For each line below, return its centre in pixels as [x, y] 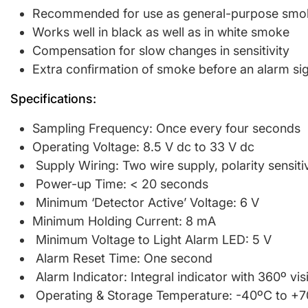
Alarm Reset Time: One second [122, 258]
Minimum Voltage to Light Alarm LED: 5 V [152, 240]
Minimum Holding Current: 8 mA [124, 221]
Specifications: [53, 99]
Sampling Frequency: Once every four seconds [168, 129]
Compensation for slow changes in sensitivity [161, 51]
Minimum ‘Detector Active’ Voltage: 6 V [146, 203]
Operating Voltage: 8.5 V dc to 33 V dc [143, 147]
